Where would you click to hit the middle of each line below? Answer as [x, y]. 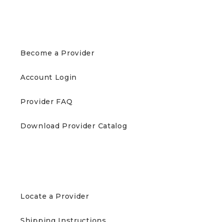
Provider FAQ [47, 101]
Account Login [49, 77]
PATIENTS [43, 174]
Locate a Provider [55, 196]
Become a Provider [57, 53]
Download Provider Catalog [74, 126]
